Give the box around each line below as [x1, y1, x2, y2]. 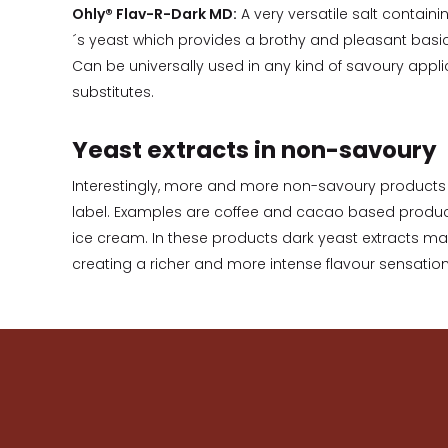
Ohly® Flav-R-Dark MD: [72, 4, 237, 25]
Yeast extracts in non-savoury [72, 134, 437, 167]
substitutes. [72, 82, 154, 103]
